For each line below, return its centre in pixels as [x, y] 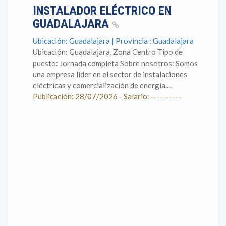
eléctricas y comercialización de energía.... [102, 85]
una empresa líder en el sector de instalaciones [110, 74]
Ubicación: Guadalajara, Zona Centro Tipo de [108, 52]
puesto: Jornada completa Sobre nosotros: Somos [115, 63]
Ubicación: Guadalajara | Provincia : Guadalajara [113, 41]
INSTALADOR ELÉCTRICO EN [102, 11]
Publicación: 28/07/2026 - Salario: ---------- [107, 96]
